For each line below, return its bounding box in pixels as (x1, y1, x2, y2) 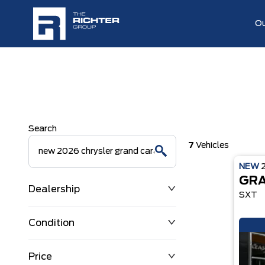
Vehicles (193, 141, 229, 150)
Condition (28, 218, 75, 228)
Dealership (28, 185, 80, 194)
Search (28, 125, 57, 133)
